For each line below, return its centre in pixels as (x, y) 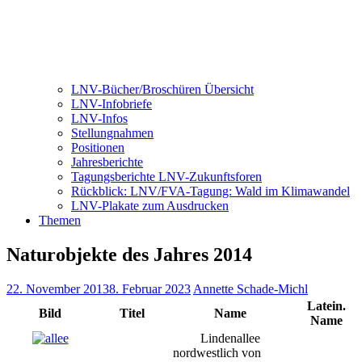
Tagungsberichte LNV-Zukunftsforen (166, 177)
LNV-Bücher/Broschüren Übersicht (162, 89)
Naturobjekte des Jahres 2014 (129, 254)
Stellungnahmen (112, 133)
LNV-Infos (99, 118)
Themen (60, 220)
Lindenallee (230, 338)
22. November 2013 (58, 288)
